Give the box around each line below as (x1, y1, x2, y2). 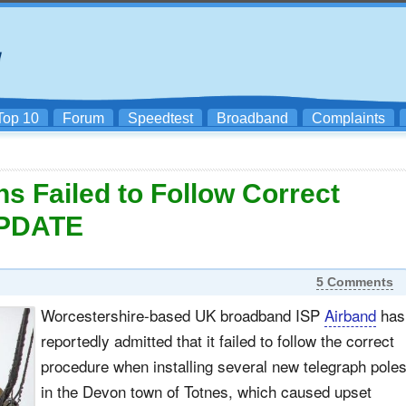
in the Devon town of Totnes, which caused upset (41, 380, 372, 402)
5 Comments (315, 275, 393, 289)
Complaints (312, 111, 385, 126)
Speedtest (128, 111, 193, 126)
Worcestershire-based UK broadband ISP (41, 304, 324, 326)
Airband (324, 304, 376, 326)
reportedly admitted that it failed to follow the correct (41, 329, 394, 352)
